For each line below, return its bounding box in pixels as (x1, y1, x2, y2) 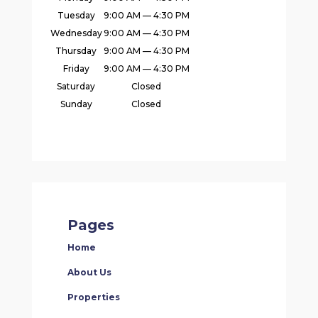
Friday (62, 63, 89, 75)
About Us (67, 267, 111, 278)
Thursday (55, 45, 97, 57)
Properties (67, 292, 120, 303)
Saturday (57, 81, 96, 92)
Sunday (60, 99, 92, 110)
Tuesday (57, 10, 95, 21)
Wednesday (50, 28, 102, 39)
